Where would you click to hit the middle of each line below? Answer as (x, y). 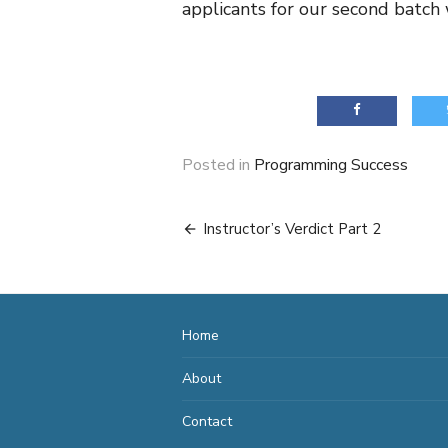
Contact (207, 421)
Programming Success (331, 164)
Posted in (218, 164)
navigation (257, 266)
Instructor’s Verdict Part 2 (292, 228)
